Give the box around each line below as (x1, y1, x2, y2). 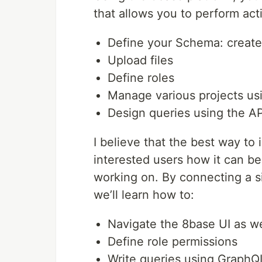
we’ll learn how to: (94, 188, 194, 202)
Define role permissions (108, 235, 237, 249)
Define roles (108, 71, 174, 85)
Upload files (108, 53, 173, 67)
